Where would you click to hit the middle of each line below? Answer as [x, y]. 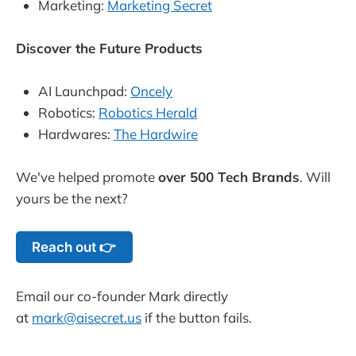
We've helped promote [87, 177]
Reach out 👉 [74, 247]
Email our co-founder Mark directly [122, 296]
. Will [315, 177]
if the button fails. [197, 317]
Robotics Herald [148, 113]
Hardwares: [76, 134]
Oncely [151, 91]
